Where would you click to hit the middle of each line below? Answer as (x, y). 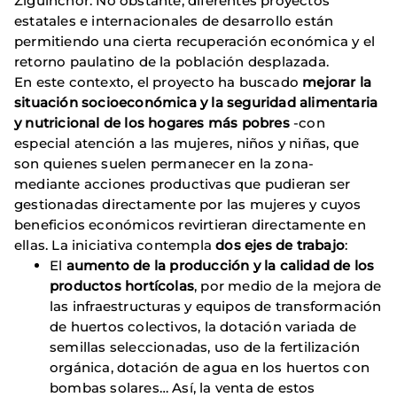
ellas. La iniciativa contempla (115, 245)
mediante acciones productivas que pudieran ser (183, 184)
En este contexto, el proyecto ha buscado (159, 82)
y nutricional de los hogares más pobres (152, 123)
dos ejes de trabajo (280, 245)
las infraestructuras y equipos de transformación (216, 306)
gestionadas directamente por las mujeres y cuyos (188, 204)
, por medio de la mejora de (288, 286)
